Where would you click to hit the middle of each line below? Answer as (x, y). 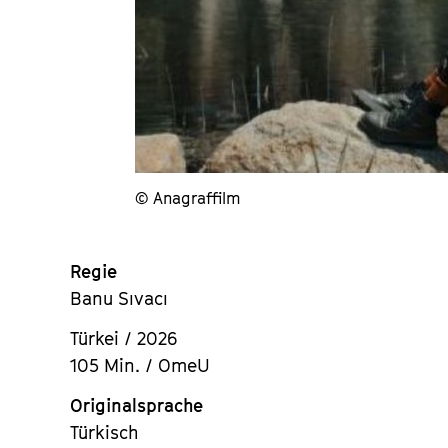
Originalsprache (136, 405)
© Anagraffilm (187, 198)
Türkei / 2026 (123, 338)
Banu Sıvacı (119, 298)
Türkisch (104, 432)
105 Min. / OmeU (140, 365)
